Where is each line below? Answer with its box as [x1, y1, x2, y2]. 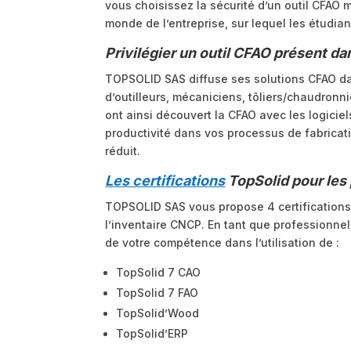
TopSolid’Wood [116, 306, 200, 320]
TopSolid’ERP [116, 327, 189, 341]
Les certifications [105, 172, 226, 190]
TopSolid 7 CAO [116, 266, 201, 280]
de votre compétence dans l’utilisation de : [105, 236, 340, 250]
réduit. [105, 144, 141, 158]
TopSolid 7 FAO [116, 286, 199, 300]
